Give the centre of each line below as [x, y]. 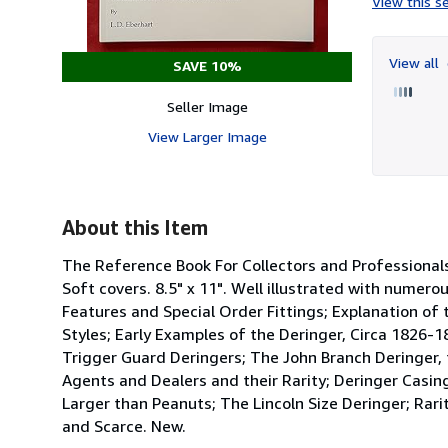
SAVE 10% [207, 65]
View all [416, 62]
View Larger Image [207, 136]
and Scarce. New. [124, 425]
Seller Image [207, 106]
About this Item [135, 227]
